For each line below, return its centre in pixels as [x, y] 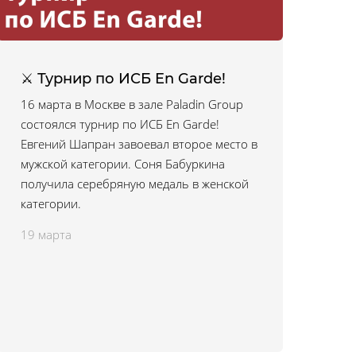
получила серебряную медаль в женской [135, 184]
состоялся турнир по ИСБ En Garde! [120, 124]
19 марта [46, 234]
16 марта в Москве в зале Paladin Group [132, 104]
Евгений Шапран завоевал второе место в [139, 144]
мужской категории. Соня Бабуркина [123, 164]
